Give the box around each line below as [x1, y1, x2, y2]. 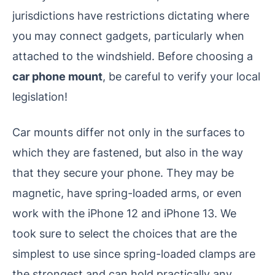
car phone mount [12, 69, 103, 83]
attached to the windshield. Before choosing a [12, 48, 253, 63]
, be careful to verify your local [103, 69, 260, 83]
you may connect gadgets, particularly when [12, 28, 244, 42]
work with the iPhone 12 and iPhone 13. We [12, 206, 236, 220]
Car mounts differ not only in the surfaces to [12, 125, 245, 139]
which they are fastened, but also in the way [12, 145, 243, 159]
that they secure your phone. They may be [12, 165, 234, 179]
